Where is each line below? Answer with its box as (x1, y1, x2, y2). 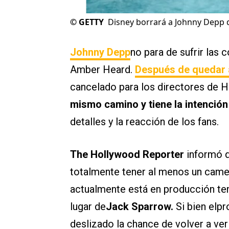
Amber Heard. (70, 63, 135, 76)
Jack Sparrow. (106, 200, 176, 213)
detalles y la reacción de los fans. (70, 116, 219, 128)
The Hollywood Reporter (70, 148, 184, 161)
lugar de (70, 200, 106, 213)
